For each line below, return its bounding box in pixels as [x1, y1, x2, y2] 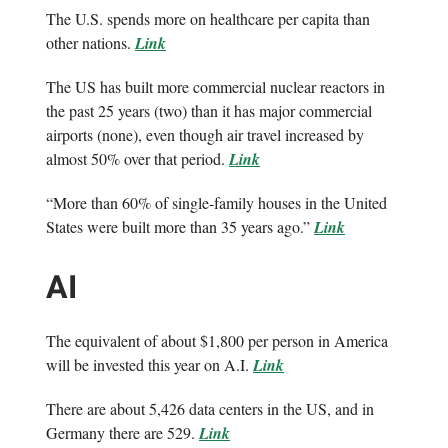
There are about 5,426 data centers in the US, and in [46, 398, 374, 420]
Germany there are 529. [46, 422, 199, 444]
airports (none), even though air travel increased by [46, 124, 364, 146]
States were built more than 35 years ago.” [46, 216, 314, 238]
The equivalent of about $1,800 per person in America [46, 330, 388, 352]
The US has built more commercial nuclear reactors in [46, 76, 385, 98]
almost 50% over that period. [46, 148, 229, 170]
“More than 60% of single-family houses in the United [46, 192, 387, 214]
